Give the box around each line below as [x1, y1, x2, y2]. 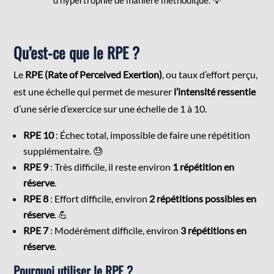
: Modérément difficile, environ [48, 224, 181, 236]
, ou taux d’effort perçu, [162, 68, 258, 80]
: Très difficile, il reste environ [48, 160, 173, 172]
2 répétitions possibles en [149, 192, 257, 204]
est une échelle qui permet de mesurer [13, 85, 174, 97]
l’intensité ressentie [174, 85, 256, 97]
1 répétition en [172, 160, 235, 172]
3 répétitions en [180, 224, 247, 236]
